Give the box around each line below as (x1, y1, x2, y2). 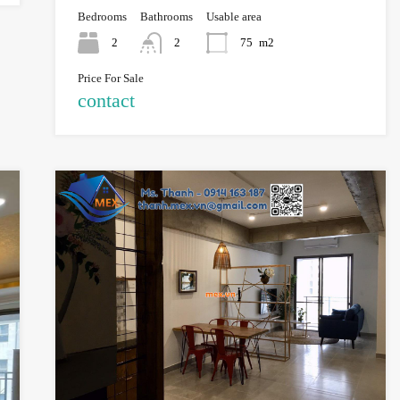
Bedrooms (77, 10, 127, 24)
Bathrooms (139, 10, 193, 24)
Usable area (205, 10, 262, 24)
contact (77, 89, 135, 112)
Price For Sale (77, 71, 144, 86)
